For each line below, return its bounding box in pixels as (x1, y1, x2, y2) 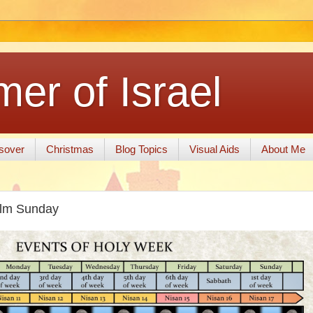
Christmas (45, 143, 94, 156)
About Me (261, 143, 305, 156)
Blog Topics (115, 143, 168, 156)
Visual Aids (189, 143, 240, 156)
